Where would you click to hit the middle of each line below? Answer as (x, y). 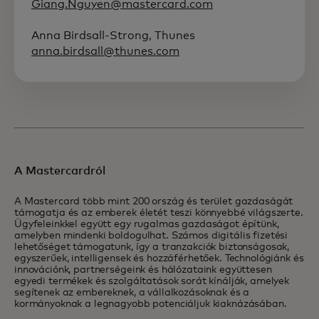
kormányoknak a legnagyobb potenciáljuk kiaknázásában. (151, 304)
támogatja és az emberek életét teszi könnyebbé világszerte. (159, 213)
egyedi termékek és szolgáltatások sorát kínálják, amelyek (152, 281)
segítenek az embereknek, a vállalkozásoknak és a (132, 293)
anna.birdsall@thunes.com (105, 51)
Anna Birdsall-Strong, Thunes (113, 36)
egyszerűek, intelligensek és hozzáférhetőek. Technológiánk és (159, 258)
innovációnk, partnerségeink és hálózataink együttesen (143, 270)
